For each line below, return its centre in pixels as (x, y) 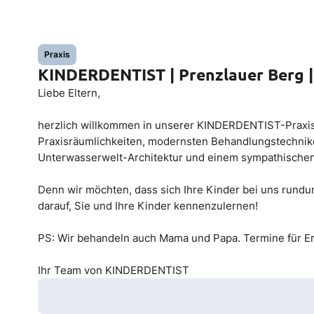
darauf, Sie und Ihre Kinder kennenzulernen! (148, 206)
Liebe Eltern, (69, 93)
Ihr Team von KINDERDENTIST (113, 271)
